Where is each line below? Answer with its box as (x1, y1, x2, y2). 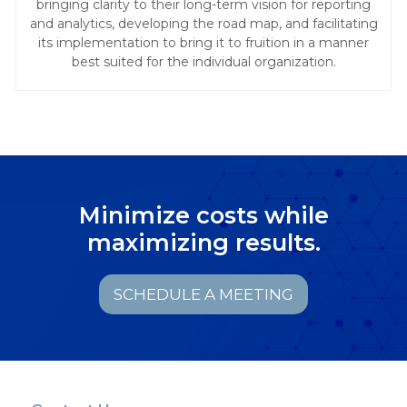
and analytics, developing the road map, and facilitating (29, 15, 378, 33)
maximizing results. (86, 228, 321, 257)
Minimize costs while (78, 201, 329, 230)
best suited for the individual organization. (71, 54, 336, 71)
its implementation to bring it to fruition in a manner (38, 35, 369, 52)
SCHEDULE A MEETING (114, 284, 293, 303)
